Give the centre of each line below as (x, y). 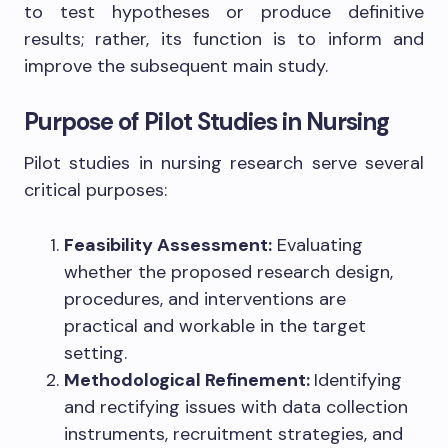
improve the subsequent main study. (176, 66)
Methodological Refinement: (189, 380)
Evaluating (317, 245)
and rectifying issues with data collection (236, 407)
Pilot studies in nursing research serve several (224, 163)
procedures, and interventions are (205, 299)
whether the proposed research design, (228, 272)
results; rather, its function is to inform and (224, 39)
